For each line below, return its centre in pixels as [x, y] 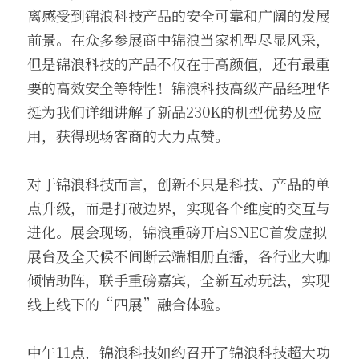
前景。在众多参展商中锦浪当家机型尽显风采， [179, 39]
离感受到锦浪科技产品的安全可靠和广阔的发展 [179, 15]
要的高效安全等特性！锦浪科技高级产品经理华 [179, 87]
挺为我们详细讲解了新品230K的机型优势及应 [174, 111]
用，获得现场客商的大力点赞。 [128, 135]
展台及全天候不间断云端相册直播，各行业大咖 [179, 256]
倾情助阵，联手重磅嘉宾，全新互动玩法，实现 [179, 280]
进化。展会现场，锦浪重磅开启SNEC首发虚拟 [177, 232]
